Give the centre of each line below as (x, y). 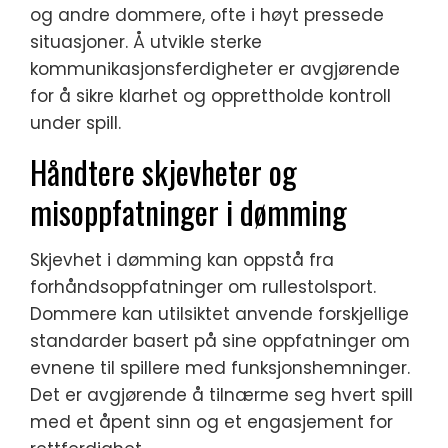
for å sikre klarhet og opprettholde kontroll (210, 96)
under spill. (75, 123)
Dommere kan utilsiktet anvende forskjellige (219, 314)
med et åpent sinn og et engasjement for (211, 422)
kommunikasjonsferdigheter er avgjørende (215, 69)
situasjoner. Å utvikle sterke (146, 42)
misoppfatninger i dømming (188, 212)
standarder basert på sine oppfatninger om (220, 341)
